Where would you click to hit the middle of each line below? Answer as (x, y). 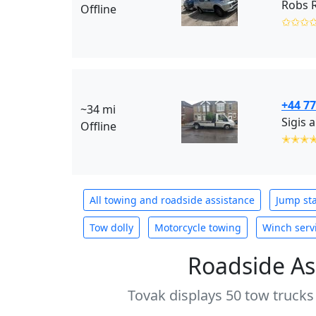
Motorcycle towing (198, 227)
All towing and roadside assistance (172, 200)
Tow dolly (111, 227)
